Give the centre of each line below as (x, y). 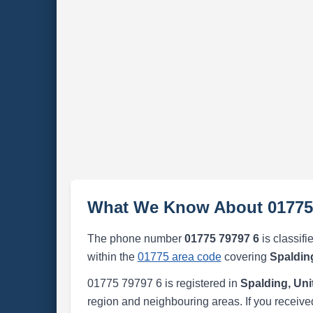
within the (112, 257)
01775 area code (179, 257)
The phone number (136, 239)
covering (245, 257)
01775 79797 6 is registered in (163, 283)
